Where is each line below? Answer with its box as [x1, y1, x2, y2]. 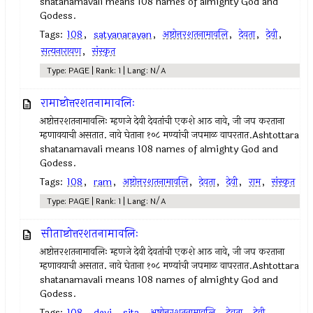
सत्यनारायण [41, 44, 82, 59]
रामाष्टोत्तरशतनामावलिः [41, 94, 136, 112]
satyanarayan [94, 27, 152, 42]
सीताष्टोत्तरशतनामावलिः [41, 225, 139, 242]
